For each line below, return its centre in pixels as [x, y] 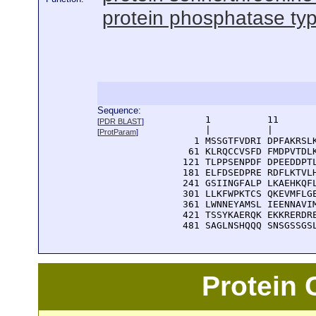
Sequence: [119, 110]
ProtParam [117, 132]
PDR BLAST [120, 121]
